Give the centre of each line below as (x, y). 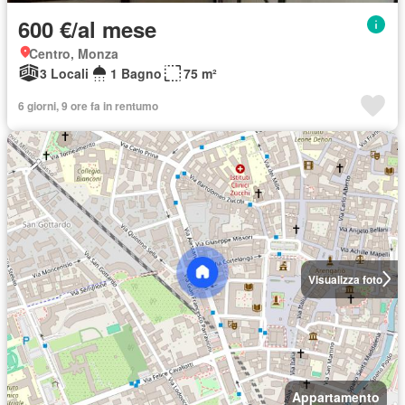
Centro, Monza (74, 53)
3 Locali (64, 73)
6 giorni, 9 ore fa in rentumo (88, 105)
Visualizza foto (345, 279)
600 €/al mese (87, 28)
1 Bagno (136, 73)
